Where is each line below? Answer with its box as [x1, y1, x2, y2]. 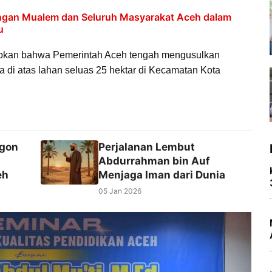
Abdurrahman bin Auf [98, 154, 210, 167]
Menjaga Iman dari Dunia [98, 168, 225, 181]
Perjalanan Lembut [98, 140, 195, 153]
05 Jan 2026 [98, 186, 141, 195]
